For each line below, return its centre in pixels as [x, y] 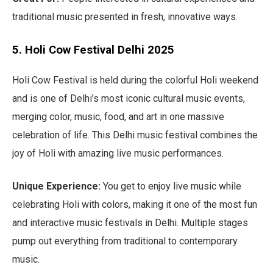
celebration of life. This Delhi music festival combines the [135, 135]
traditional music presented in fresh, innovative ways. [125, 16]
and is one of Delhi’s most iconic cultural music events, [129, 98]
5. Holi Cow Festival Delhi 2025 [93, 50]
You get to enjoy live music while [171, 186]
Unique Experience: [56, 186]
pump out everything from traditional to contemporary [125, 241]
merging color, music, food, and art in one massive [118, 116]
